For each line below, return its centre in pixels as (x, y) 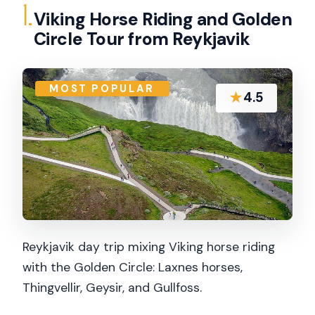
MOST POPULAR (102, 88)
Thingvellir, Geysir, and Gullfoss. (112, 288)
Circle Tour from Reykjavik (142, 39)
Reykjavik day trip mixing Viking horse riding (149, 247)
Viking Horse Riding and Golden (163, 19)
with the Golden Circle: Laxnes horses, (133, 268)
